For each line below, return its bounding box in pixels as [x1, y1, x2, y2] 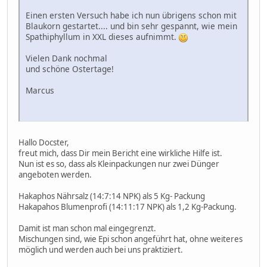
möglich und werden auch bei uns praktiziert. [18, 244, 183, 255]
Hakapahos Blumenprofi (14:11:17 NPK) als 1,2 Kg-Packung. [18, 201, 237, 212]
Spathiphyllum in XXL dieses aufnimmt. [26, 30, 179, 42]
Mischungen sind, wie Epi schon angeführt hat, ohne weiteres [18, 233, 243, 244]
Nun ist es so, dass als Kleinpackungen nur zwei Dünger [18, 158, 219, 169]
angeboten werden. [18, 169, 92, 180]
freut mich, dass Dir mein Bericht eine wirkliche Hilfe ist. [18, 147, 222, 159]
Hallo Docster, [18, 136, 69, 148]
